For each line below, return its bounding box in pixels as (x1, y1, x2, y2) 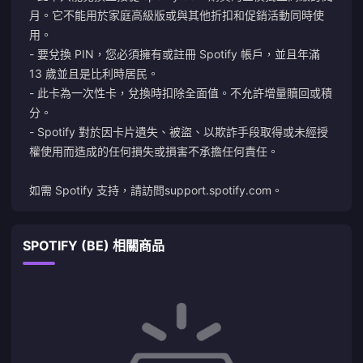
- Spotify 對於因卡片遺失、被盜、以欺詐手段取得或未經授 (29, 125, 328, 139)
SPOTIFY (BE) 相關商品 (23, 237, 164, 254)
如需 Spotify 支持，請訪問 (29, 183, 164, 197)
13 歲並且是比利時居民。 (29, 66, 159, 80)
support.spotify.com (164, 183, 271, 197)
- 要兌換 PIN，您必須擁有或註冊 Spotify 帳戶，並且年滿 (29, 47, 320, 61)
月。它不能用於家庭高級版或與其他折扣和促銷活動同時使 (29, 8, 324, 22)
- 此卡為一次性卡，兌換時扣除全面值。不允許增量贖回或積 (29, 86, 332, 100)
